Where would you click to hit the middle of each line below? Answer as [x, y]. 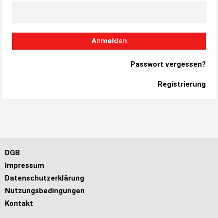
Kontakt [19, 203]
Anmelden [109, 41]
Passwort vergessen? [168, 64]
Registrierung [182, 84]
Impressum [25, 165]
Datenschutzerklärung [45, 178]
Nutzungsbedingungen [45, 191]
